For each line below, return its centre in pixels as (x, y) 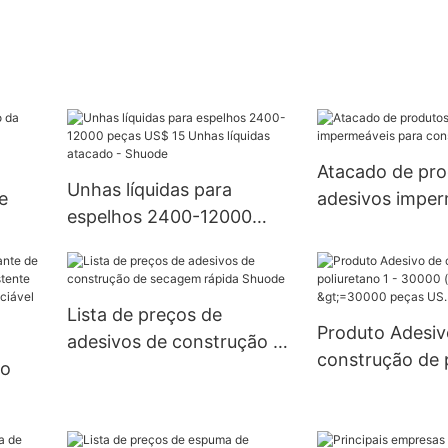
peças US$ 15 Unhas (153, 244)
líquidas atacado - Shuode (176, 271)
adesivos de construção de (180, 342)
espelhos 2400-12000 (159, 217)
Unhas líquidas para (149, 190)
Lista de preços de (144, 315)
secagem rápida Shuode (168, 369)
